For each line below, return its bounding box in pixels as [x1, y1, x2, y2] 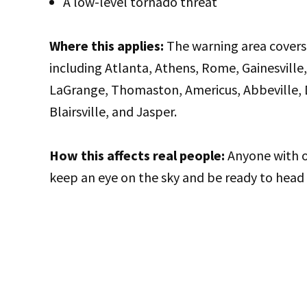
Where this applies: [49, 36, 164, 54]
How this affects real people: [49, 146, 225, 164]
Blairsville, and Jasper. [49, 102, 177, 120]
